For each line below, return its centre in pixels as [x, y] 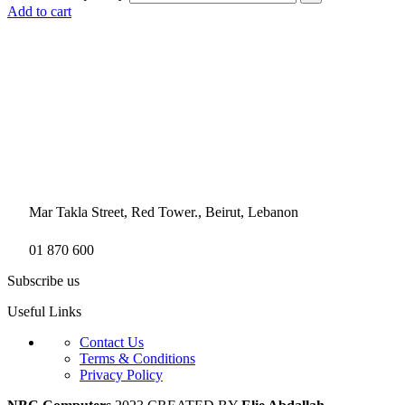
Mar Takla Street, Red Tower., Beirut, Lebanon [162, 212]
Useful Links [44, 312]
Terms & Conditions [137, 359]
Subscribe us [43, 281]
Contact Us [112, 343]
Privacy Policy [121, 375]
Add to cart [39, 12]
